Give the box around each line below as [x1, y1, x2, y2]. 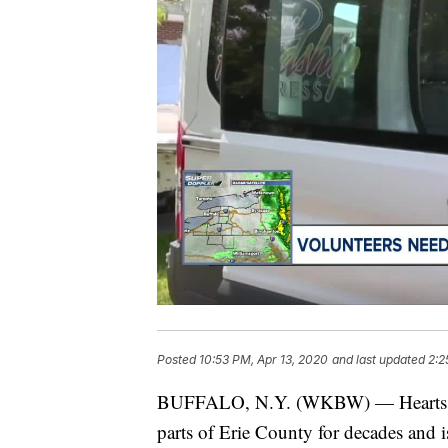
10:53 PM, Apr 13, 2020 [199, 352, 328, 368]
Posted [157, 352, 199, 368]
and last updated [332, 352, 425, 368]
